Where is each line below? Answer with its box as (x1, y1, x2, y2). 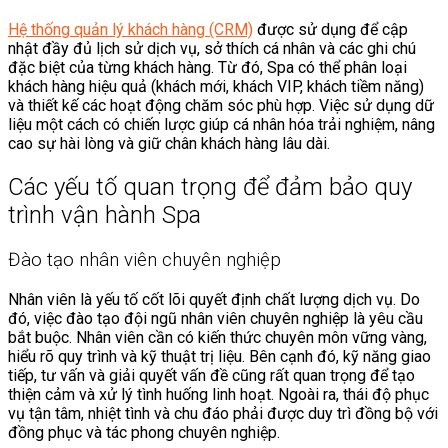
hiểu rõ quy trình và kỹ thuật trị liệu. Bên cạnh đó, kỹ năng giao (8, 346, 431, 366)
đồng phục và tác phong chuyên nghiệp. (8, 422, 280, 442)
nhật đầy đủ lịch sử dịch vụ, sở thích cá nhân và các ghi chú (8, 39, 416, 59)
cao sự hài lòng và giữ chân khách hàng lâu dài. (8, 134, 330, 154)
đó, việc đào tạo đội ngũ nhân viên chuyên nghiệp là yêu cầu (8, 308, 423, 328)
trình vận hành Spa (8, 200, 201, 229)
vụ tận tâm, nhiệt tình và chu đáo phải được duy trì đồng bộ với (8, 403, 438, 423)
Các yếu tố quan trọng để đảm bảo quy (8, 172, 412, 201)
